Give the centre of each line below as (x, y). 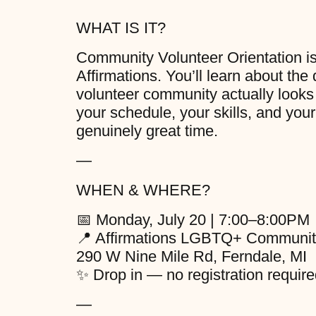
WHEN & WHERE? (143, 190)
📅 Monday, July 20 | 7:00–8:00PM (193, 220)
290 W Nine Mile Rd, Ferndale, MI (191, 257)
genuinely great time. (147, 131)
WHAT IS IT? (121, 28)
